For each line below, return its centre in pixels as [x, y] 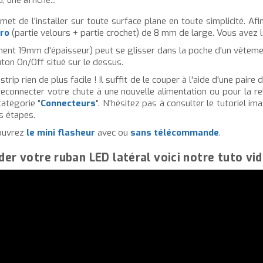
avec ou [113, 132]
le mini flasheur [61, 132]
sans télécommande [175, 132]
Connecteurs [68, 103]
